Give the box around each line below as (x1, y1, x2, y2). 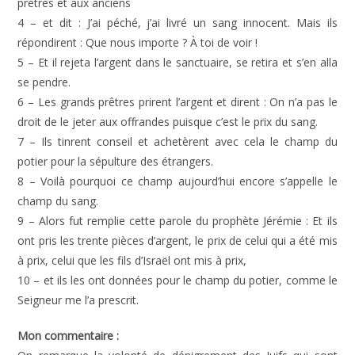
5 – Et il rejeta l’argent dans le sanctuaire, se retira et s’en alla (17, 55, 338, 70)
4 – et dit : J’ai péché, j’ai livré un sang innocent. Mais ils (17, 15, 338, 30)
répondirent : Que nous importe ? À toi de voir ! (17, 35, 258, 50)
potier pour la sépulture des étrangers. (17, 154, 214, 169)
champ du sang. (17, 193, 99, 208)
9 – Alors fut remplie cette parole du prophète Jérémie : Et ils (17, 213, 338, 228)
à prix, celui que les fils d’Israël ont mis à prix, (17, 253, 247, 268)
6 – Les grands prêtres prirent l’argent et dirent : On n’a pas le (17, 94, 338, 109)
